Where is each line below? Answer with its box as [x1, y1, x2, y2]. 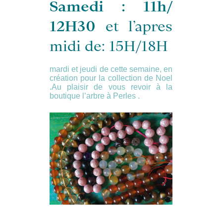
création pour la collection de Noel [50, 73, 172, 82]
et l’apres [105, 16, 172, 36]
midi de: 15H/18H [50, 36, 167, 55]
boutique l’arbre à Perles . [50, 91, 140, 100]
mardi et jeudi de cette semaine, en [50, 64, 172, 73]
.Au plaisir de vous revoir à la [50, 82, 172, 91]
